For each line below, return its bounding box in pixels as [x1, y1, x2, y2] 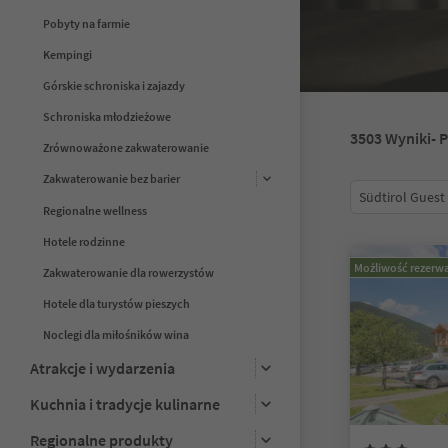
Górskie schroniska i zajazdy [43, 77, 185, 93]
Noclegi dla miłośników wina [43, 326, 189, 342]
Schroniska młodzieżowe [43, 108, 171, 124]
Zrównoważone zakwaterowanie [43, 139, 209, 155]
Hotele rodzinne [43, 233, 125, 249]
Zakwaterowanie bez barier [43, 171, 180, 187]
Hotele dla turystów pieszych [43, 295, 190, 311]
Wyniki [385, 128, 431, 148]
